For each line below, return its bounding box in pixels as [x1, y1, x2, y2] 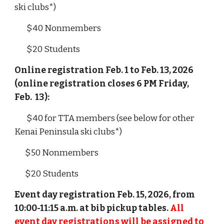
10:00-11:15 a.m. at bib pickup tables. [14, 203, 170, 213]
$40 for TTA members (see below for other [26, 113, 195, 123]
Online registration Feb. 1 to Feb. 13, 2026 [14, 65, 194, 75]
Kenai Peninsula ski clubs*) [14, 126, 124, 137]
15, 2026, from [134, 189, 195, 200]
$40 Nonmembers [14, 23, 101, 33]
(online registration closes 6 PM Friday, [14, 78, 189, 89]
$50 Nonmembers [14, 147, 100, 158]
